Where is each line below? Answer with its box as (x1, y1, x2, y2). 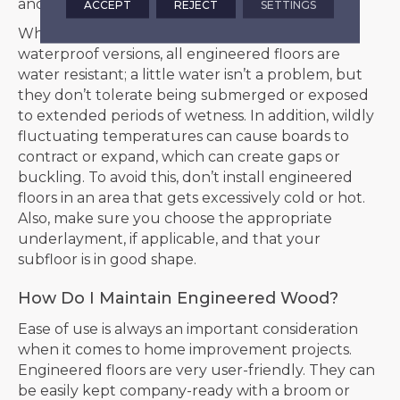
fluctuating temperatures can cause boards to (18, 127, 349, 145)
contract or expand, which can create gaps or (18, 147, 340, 165)
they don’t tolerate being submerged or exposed (18, 86, 369, 104)
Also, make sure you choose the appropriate (18, 209, 332, 227)
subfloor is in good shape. (18, 250, 196, 268)
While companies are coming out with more (18, 24, 330, 42)
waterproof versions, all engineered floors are (18, 45, 340, 62)
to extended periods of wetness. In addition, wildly (18, 106, 374, 124)
